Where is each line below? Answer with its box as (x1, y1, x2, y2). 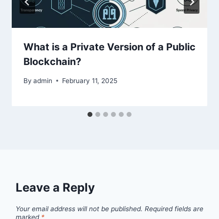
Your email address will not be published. (16, 205, 143, 213)
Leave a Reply (16, 180, 95, 195)
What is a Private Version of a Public (23, 41, 196, 53)
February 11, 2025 (62, 76, 118, 85)
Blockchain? (23, 56, 81, 68)
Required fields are (145, 205, 203, 213)
